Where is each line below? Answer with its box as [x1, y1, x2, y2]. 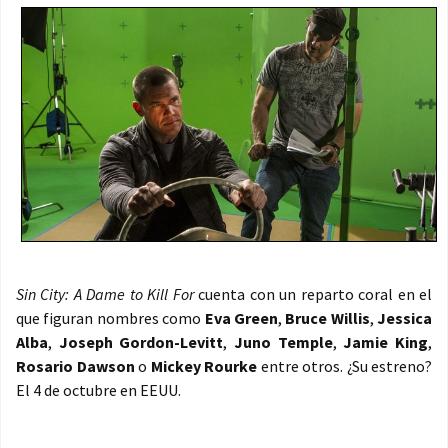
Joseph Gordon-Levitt [58, 332, 224, 353]
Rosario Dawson [16, 356, 135, 377]
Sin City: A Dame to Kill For [16, 284, 194, 305]
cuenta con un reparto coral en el [193, 284, 433, 305]
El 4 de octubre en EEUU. [16, 380, 181, 401]
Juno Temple [234, 332, 333, 353]
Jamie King [343, 332, 429, 353]
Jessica [377, 308, 432, 329]
